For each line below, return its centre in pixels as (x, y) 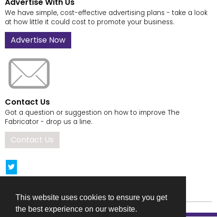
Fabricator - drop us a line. (49, 122)
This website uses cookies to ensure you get (91, 198)
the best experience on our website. (76, 209)
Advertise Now (38, 40)
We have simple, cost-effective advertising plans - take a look (106, 13)
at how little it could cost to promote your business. (90, 22)
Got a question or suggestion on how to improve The (92, 113)
